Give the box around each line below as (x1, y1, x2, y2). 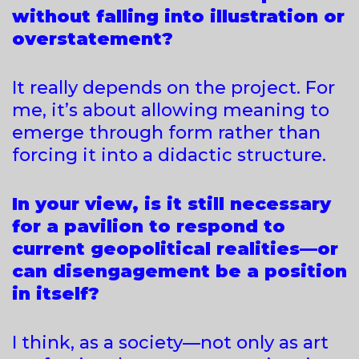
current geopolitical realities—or (12, 237, 338, 260)
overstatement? (12, 27, 179, 50)
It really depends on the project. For (12, 76, 335, 99)
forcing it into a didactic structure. (12, 143, 326, 166)
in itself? (12, 282, 105, 305)
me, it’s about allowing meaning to (12, 99, 329, 121)
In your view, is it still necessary (12, 192, 331, 215)
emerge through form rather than (12, 121, 321, 143)
